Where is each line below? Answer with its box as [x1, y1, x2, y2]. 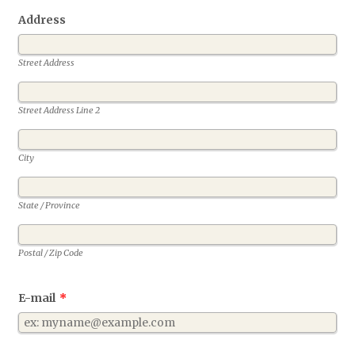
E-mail [18, 290, 56, 305]
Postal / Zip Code [18, 246, 84, 258]
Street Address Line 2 [18, 104, 101, 116]
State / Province [18, 199, 81, 211]
